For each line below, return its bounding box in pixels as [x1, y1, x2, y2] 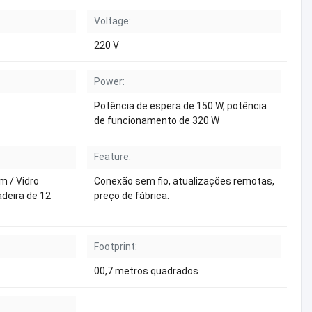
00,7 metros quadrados [94, 265, 198, 276]
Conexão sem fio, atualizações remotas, [94, 175, 274, 187]
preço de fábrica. [94, 190, 169, 201]
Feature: [94, 151, 131, 162]
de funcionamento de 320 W [94, 115, 219, 126]
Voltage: [94, 15, 131, 26]
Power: [94, 76, 125, 87]
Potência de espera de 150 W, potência [94, 100, 267, 111]
